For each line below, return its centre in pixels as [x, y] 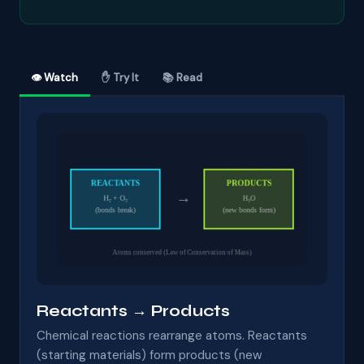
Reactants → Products [133, 311]
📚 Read [182, 78]
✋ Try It [121, 78]
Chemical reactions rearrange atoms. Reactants [172, 335]
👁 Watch [55, 78]
